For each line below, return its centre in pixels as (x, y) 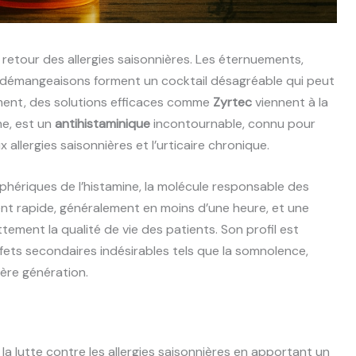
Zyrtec (232, 102)
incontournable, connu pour (233, 123)
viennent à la (290, 102)
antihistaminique (103, 123)
